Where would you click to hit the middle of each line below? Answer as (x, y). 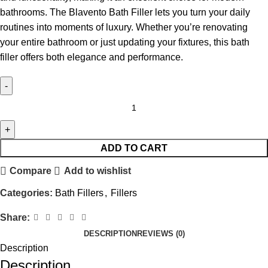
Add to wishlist (97, 171)
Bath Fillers (79, 193)
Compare (31, 171)
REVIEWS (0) (161, 233)
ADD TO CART (134, 148)
